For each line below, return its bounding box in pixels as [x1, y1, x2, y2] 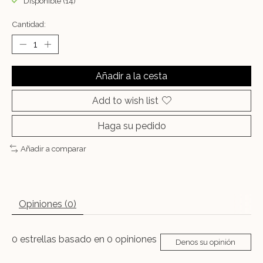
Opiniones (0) [19, 198, 76, 210]
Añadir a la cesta [96, 70, 167, 82]
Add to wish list [92, 95, 159, 106]
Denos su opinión [176, 237, 236, 247]
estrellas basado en [18, 233, 107, 245]
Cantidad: [12, 19, 46, 29]
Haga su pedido [97, 120, 166, 131]
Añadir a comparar [20, 143, 86, 153]
